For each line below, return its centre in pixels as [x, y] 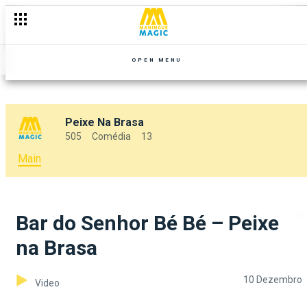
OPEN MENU [157, 60]
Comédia [111, 136]
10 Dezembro [273, 280]
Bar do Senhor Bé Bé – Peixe [147, 223]
